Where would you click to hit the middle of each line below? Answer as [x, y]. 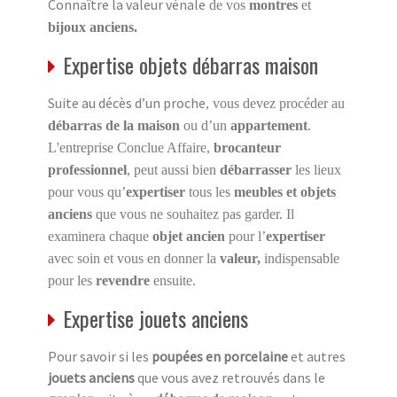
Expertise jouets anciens [156, 318]
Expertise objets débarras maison [191, 64]
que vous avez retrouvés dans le [230, 377]
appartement [269, 125]
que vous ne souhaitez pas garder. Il [193, 214]
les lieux [316, 169]
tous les [211, 191]
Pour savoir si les [100, 356]
